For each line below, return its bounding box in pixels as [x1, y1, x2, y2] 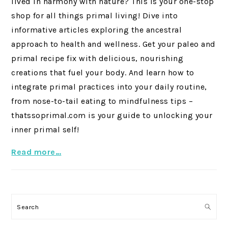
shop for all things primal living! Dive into [11, 11, 178, 21]
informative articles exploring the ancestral [11, 25, 182, 35]
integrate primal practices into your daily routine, [11, 82, 207, 92]
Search [16, 201, 43, 211]
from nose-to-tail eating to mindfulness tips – [11, 96, 193, 106]
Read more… [11, 147, 62, 157]
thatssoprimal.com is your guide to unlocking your [11, 110, 213, 121]
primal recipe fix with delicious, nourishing [11, 53, 184, 64]
